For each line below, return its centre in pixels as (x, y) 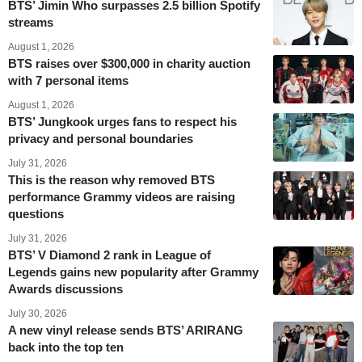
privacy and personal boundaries (101, 138)
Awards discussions (65, 288)
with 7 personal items (68, 80)
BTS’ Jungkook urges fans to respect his (122, 121)
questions (36, 213)
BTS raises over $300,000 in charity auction (129, 63)
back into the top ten (66, 347)
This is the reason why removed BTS (112, 179)
